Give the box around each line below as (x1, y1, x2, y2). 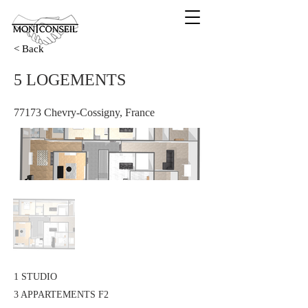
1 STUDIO (14, 272, 57, 282)
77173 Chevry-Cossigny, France (14, 107, 155, 118)
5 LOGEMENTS (14, 71, 126, 89)
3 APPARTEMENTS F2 (14, 289, 109, 300)
